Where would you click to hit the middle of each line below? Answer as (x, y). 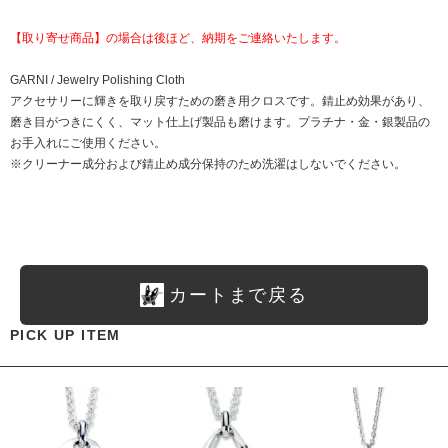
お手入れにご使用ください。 (88, 142)
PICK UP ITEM (65, 335)
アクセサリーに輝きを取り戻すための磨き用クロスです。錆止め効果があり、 (220, 100)
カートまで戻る (238, 295)
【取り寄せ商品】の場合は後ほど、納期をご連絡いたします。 (178, 37)
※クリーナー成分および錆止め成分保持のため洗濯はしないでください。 (208, 163)
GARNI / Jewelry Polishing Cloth (97, 79)
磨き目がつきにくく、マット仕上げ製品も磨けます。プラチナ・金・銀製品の (220, 121)
